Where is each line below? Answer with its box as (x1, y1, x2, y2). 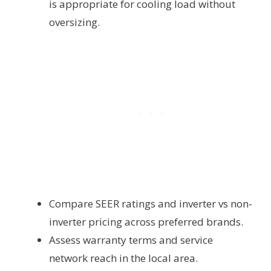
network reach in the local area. (49, 251, 198, 266)
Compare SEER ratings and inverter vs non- (49, 197, 252, 211)
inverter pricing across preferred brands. (49, 215, 243, 229)
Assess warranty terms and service (49, 233, 213, 247)
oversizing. (49, 15, 100, 30)
